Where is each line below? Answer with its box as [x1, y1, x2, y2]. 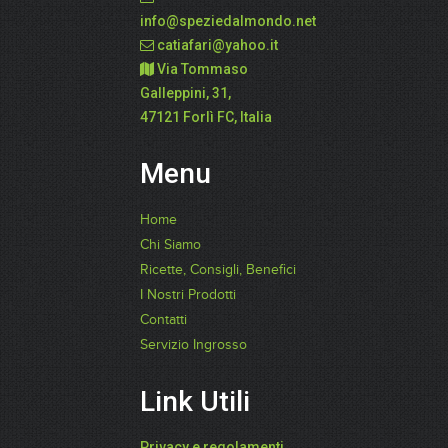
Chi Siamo [140, 237, 201, 253]
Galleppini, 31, [140, 85, 231, 101]
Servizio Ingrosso [140, 337, 247, 353]
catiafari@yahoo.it [157, 37, 278, 53]
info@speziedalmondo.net [140, 13, 316, 29]
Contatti [140, 312, 187, 328]
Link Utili [140, 385, 250, 418]
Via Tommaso [157, 61, 248, 77]
